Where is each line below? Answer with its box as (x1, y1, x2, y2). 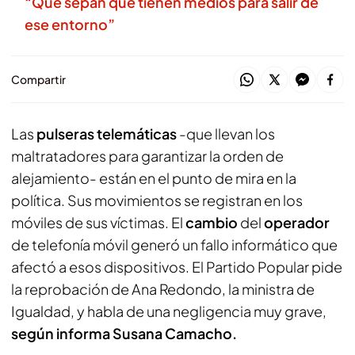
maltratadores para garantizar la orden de (11, 147, 284, 165)
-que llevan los (177, 124, 275, 143)
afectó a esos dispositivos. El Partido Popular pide (11, 258, 342, 276)
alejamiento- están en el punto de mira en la (11, 169, 296, 187)
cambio (185, 213, 240, 231)
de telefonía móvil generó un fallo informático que (11, 235, 338, 254)
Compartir (11, 72, 66, 86)
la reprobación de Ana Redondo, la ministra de (11, 280, 315, 298)
